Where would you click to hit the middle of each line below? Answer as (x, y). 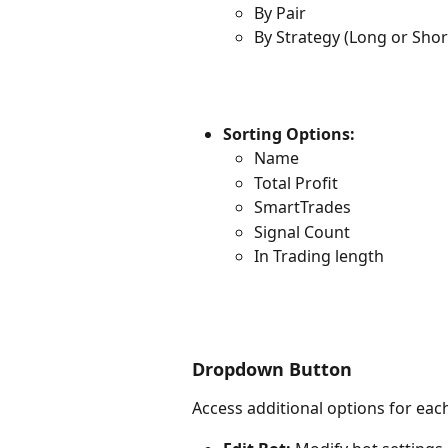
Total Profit (296, 182)
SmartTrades (302, 207)
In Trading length (319, 256)
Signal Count (302, 231)
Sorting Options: (289, 133)
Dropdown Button (272, 369)
